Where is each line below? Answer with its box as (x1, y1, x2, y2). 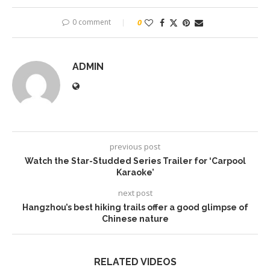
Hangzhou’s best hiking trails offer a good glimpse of (22, 202, 248, 212)
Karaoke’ (116, 168, 154, 177)
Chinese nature (101, 214, 169, 224)
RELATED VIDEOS (93, 256, 177, 268)
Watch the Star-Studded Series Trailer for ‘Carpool (24, 156, 246, 166)
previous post (110, 141, 160, 152)
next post (118, 187, 152, 198)
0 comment (72, 17, 111, 27)
